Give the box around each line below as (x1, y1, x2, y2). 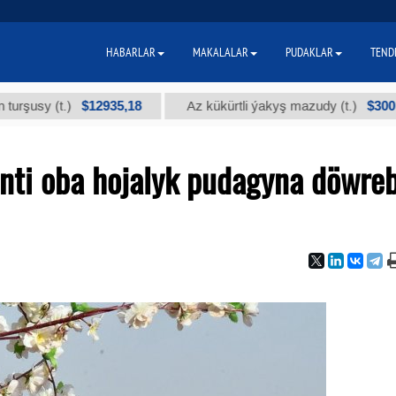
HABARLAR (106, 44, 156, 60)
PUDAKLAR (286, 44, 333, 60)
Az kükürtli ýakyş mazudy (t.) (141, 99, 315, 113)
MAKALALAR (193, 44, 248, 60)
